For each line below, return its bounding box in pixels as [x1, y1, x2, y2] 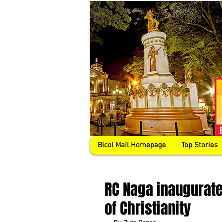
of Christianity [105, 197, 191, 220]
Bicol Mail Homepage [98, 141, 166, 150]
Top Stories [181, 141, 218, 150]
